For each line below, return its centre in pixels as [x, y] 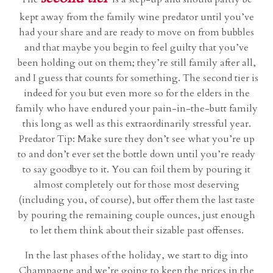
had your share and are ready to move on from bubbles [136, 33]
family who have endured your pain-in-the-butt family [136, 109]
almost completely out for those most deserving [136, 185]
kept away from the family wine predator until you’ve [136, 17]
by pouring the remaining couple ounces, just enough [136, 215]
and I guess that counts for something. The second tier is [136, 78]
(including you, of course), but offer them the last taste [136, 200]
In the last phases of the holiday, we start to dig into [136, 256]
